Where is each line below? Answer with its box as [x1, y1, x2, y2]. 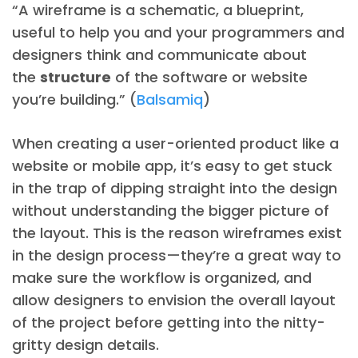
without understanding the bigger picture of [12, 201, 329, 221]
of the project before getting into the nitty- [12, 312, 325, 332]
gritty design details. [12, 335, 159, 355]
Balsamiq [137, 89, 203, 109]
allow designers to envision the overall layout [12, 290, 336, 310]
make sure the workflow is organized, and [12, 268, 312, 288]
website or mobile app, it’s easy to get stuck [12, 156, 332, 176]
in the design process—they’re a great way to [12, 245, 341, 265]
